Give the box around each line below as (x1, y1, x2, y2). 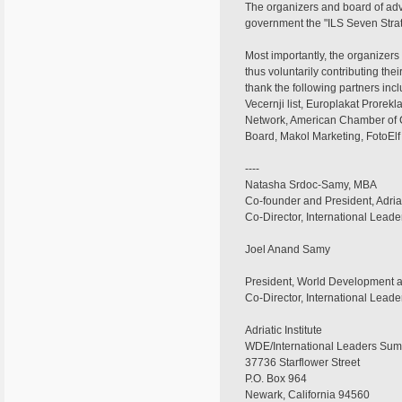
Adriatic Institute (245, 324, 322, 336)
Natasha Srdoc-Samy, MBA (245, 179, 377, 191)
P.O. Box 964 (245, 372, 307, 385)
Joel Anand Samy (245, 243, 330, 256)
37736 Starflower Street (245, 356, 360, 369)
